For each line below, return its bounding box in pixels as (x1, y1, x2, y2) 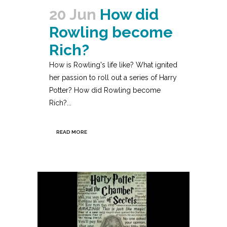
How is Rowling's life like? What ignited (49, 60, 177, 69)
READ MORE (56, 129, 87, 135)
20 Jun (49, 5, 96, 23)
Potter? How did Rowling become (49, 86, 161, 94)
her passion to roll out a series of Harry (49, 73, 177, 82)
